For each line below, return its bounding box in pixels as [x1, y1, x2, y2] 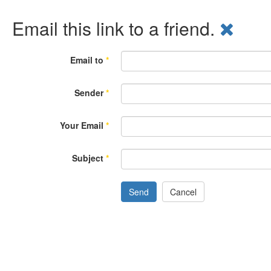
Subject [72, 152, 103, 164]
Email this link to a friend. [12, 15, 220, 41]
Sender [74, 87, 103, 99]
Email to [70, 54, 103, 66]
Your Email [60, 119, 103, 131]
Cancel [170, 186, 197, 198]
